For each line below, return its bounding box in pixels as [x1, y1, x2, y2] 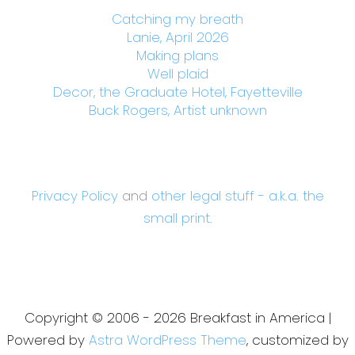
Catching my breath [112, 9, 243, 29]
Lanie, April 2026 [126, 27, 229, 47]
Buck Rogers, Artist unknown [88, 100, 267, 120]
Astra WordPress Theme [88, 330, 246, 349]
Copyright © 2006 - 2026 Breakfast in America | [24, 307, 331, 327]
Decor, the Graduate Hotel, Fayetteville [52, 82, 303, 101]
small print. [143, 208, 212, 227]
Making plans [136, 45, 219, 65]
